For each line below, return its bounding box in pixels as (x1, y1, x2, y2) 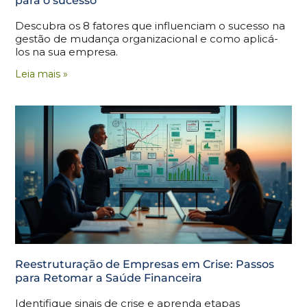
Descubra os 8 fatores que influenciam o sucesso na (15, 19, 286, 33)
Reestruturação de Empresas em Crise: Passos (15, 257, 275, 271)
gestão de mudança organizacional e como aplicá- (15, 32, 279, 46)
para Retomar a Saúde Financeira (15, 271, 203, 284)
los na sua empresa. (15, 45, 119, 59)
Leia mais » (15, 68, 69, 81)
